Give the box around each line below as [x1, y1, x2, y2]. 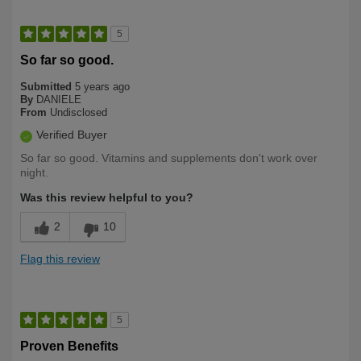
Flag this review [20, 252, 100, 266]
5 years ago [75, 81, 130, 93]
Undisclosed [50, 106, 107, 119]
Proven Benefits [20, 339, 118, 354]
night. [20, 166, 48, 180]
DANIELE [36, 93, 81, 106]
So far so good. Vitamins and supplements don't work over [20, 151, 317, 165]
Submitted [20, 81, 75, 93]
